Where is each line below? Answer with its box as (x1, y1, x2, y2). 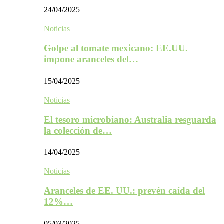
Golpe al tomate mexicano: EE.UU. (44, 43, 188, 54)
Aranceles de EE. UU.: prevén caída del (44, 185, 205, 196)
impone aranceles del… (44, 54, 138, 65)
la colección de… (44, 125, 112, 136)
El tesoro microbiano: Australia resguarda (44, 114, 216, 125)
